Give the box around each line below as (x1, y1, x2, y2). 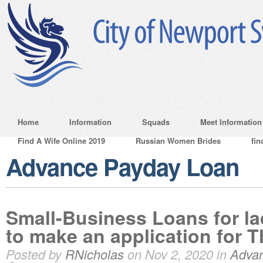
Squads (142, 116, 170, 127)
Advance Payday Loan (6, 150, 239, 183)
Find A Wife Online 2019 (18, 135, 105, 146)
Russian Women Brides (136, 135, 221, 146)
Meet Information (200, 116, 262, 127)
